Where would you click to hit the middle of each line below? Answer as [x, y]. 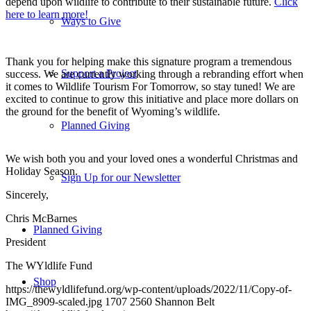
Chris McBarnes [41, 218]
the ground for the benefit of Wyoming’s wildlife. [113, 111]
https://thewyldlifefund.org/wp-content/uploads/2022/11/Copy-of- [149, 289]
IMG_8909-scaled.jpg [54, 301]
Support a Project [99, 73]
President [26, 242]
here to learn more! [47, 14]
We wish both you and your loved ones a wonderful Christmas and [152, 158]
